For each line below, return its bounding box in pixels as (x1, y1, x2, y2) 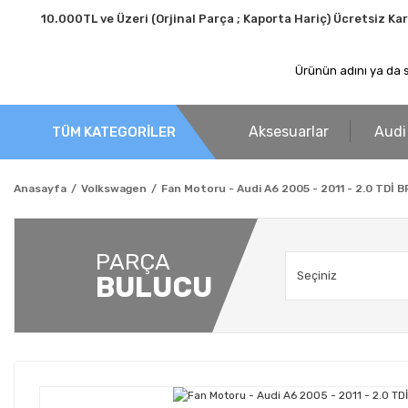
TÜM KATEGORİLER (52, 123, 176, 140)
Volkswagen (81, 182, 147, 195)
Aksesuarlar (249, 123, 329, 140)
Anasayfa (14, 182, 66, 195)
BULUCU (96, 270, 212, 304)
